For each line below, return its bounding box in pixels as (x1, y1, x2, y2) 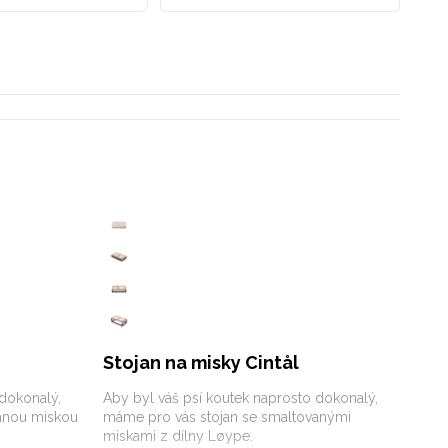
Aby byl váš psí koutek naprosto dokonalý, (103, 390, 378, 406)
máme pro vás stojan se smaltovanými (103, 409, 351, 425)
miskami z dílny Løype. (103, 428, 253, 444)
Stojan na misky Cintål (103, 352, 299, 373)
